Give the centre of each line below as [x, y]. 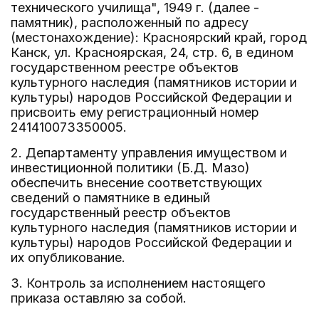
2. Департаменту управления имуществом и [149, 153]
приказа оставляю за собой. [99, 298]
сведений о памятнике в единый [110, 198]
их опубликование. [68, 257]
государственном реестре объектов [125, 67]
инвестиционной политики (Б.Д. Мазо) [130, 168]
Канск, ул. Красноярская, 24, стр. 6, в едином [152, 52]
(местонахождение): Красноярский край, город [159, 37]
